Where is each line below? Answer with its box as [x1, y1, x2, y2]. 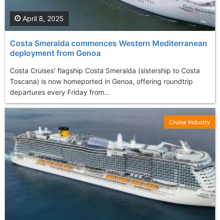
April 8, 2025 [21, 14, 64, 23]
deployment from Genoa [10, 48, 101, 58]
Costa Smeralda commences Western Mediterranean [10, 38, 207, 49]
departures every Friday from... [10, 88, 110, 97]
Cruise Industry [169, 118, 210, 126]
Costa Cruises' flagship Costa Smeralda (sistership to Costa [10, 66, 200, 75]
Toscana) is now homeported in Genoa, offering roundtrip [10, 77, 193, 86]
